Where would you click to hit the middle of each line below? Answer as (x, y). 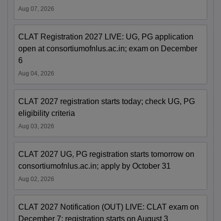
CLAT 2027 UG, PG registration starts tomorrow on (106, 154)
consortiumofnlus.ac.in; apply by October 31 (94, 166)
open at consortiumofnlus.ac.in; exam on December (108, 49)
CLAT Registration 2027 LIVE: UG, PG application (106, 37)
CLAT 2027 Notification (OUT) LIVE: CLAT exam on (109, 207)
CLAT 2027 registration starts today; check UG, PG (107, 102)
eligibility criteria (47, 113)
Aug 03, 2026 (36, 127)
